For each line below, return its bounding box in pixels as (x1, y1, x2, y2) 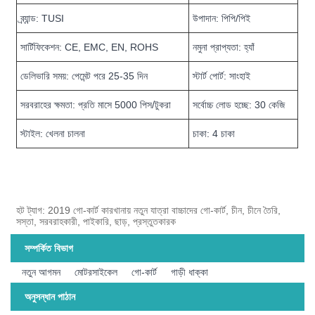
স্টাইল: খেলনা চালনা (20, 127, 86, 139)
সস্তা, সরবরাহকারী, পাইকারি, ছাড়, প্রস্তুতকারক (16, 215, 176, 227)
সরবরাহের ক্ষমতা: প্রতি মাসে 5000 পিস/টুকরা (20, 98, 172, 110)
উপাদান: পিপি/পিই (193, 12, 251, 24)
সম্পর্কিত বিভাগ (25, 242, 73, 254)
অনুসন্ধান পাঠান (25, 291, 75, 303)
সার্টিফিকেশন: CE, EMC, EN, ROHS (20, 41, 159, 53)
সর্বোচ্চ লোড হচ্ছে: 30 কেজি (193, 98, 285, 110)
